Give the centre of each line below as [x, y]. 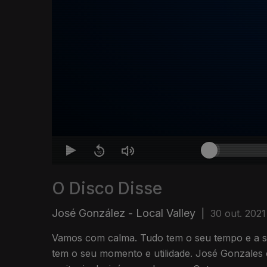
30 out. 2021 [238, 214]
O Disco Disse [107, 189]
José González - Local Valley [124, 213]
